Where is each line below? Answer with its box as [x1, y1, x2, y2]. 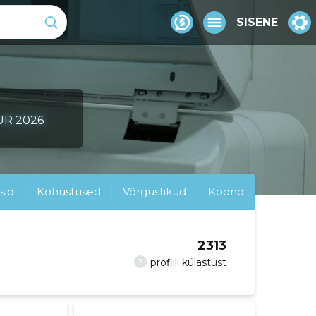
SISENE [236, 15, 278, 29]
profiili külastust [150, 256, 226, 269]
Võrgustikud [122, 185, 186, 198]
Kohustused [36, 185, 101, 198]
